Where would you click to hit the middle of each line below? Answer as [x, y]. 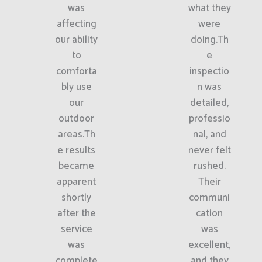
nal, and [209, 134]
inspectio [210, 71]
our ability [77, 39]
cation [210, 213]
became [77, 166]
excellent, [210, 245]
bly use [76, 87]
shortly [77, 197]
